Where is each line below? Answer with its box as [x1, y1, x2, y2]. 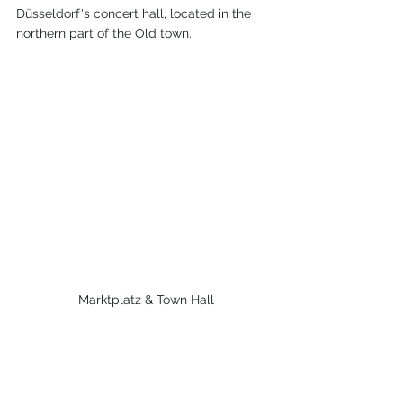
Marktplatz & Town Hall [77, 291, 214, 307]
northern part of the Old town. [16, 26, 192, 41]
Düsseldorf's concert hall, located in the [16, 6, 255, 22]
